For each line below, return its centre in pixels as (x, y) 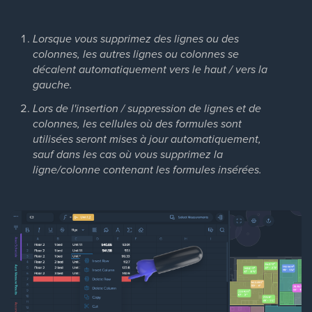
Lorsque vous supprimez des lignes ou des (136, 39)
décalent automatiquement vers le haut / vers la (150, 70)
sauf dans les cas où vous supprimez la (128, 155)
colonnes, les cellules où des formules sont (137, 124)
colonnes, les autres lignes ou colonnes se (136, 54)
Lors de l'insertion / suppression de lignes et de (147, 109)
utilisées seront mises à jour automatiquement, (147, 139)
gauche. (53, 85)
